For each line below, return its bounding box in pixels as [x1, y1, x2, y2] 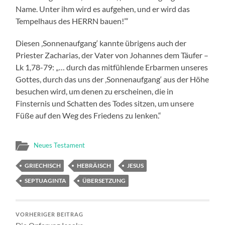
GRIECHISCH [25, 161, 61, 169]
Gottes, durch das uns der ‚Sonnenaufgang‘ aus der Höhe [16, 74, 209, 84]
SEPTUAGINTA [25, 176, 67, 184]
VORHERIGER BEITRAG [16, 211, 84, 217]
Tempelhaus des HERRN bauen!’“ [16, 16, 129, 26]
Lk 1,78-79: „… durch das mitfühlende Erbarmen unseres [16, 62, 208, 72]
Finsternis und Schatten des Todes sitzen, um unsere [16, 98, 194, 108]
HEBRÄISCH [77, 161, 111, 169]
